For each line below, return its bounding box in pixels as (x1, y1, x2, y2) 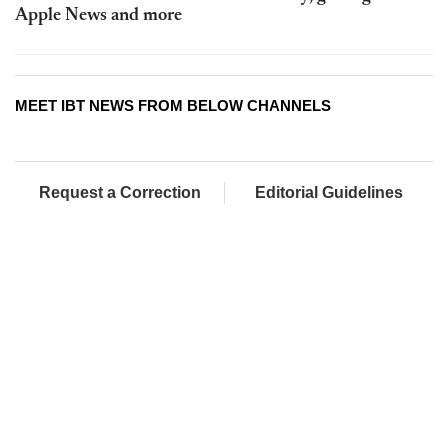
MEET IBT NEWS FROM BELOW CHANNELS (15, 97, 331, 115)
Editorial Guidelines (255, 184, 403, 202)
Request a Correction (38, 184, 201, 202)
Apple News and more (15, 7, 182, 26)
